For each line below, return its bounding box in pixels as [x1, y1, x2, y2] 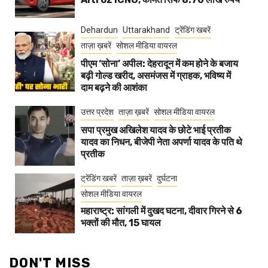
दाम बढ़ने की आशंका [81, 81, 147, 93]
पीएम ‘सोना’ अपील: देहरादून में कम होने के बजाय [81, 57, 238, 69]
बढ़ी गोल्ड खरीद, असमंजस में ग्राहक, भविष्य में [81, 69, 231, 81]
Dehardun [81, 25, 118, 35]
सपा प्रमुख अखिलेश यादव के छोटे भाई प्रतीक [81, 124, 231, 136]
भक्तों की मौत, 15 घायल [81, 217, 161, 229]
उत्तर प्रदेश [81, 106, 114, 117]
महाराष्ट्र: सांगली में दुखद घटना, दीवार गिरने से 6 [81, 205, 242, 217]
